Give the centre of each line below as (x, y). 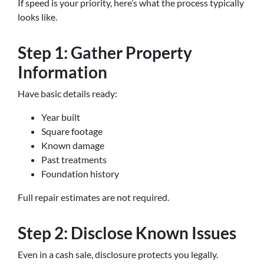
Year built (61, 117)
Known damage (73, 145)
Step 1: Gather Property (105, 52)
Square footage (72, 131)
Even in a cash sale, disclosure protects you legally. (118, 254)
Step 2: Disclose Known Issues (127, 233)
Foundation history (80, 174)
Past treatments (74, 159)
